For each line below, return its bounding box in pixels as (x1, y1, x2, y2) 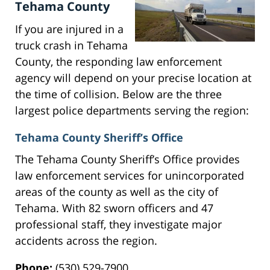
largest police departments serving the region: (15, 103, 249, 118)
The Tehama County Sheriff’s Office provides (15, 152, 240, 167)
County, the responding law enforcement (15, 54, 222, 69)
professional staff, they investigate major (15, 217, 222, 232)
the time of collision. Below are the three (15, 87, 222, 102)
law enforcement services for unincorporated (15, 168, 244, 183)
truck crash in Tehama (15, 38, 128, 53)
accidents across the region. (15, 233, 157, 248)
